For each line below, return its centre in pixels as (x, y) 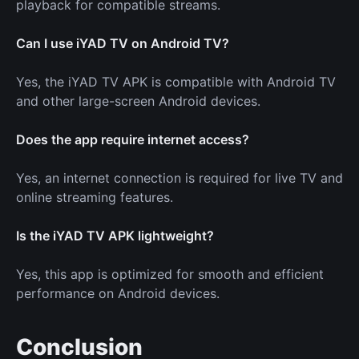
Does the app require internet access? (133, 139)
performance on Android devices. (118, 293)
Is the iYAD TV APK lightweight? (115, 235)
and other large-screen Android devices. (138, 101)
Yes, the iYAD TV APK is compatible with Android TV (176, 81)
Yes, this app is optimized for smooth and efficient (170, 274)
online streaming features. (95, 197)
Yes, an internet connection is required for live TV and (179, 177)
